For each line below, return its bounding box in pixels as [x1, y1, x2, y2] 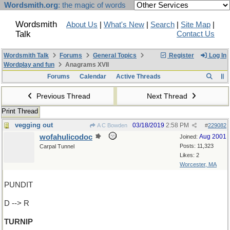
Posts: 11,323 [180, 143, 214, 149]
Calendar [79, 73, 106, 80]
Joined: [180, 133, 199, 140]
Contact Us [177, 30, 215, 38]
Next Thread [146, 92, 189, 100]
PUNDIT [4, 181, 33, 189]
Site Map [181, 21, 210, 29]
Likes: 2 [180, 152, 199, 158]
